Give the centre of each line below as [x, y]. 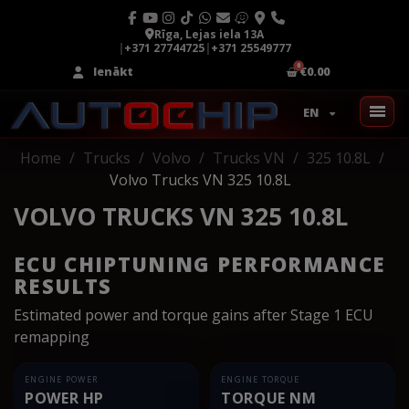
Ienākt [113, 72]
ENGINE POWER [62, 379]
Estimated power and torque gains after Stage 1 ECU [194, 315]
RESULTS [63, 285]
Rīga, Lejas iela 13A [209, 34]
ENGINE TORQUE [261, 379]
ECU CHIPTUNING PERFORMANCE [200, 263]
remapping [52, 336]
